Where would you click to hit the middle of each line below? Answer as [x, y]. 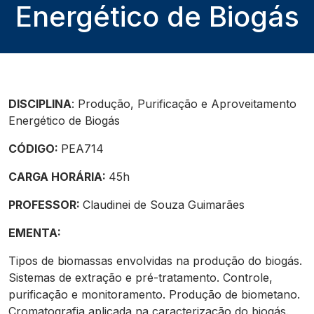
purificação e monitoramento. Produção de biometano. [154, 294]
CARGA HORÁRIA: [59, 177]
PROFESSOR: [46, 205]
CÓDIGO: [35, 149]
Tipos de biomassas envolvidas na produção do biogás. [155, 261]
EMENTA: [36, 233]
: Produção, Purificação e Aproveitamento [184, 104]
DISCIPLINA [40, 104]
